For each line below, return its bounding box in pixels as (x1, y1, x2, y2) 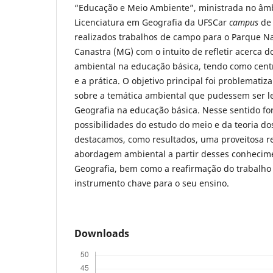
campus (229, 16, 261, 29)
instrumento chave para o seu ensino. (74, 177, 229, 190)
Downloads (74, 227, 129, 241)
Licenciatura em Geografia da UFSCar (74, 16, 229, 29)
